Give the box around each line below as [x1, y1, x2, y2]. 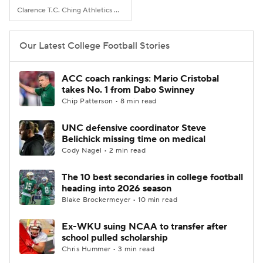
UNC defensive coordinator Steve [62, 122, 206, 134]
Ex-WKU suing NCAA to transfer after [62, 221, 227, 232]
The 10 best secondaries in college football [62, 171, 243, 183]
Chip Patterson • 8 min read [62, 97, 157, 106]
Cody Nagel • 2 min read [62, 146, 146, 155]
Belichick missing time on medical [62, 133, 205, 145]
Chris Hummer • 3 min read [62, 245, 154, 254]
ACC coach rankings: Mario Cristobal [62, 73, 219, 85]
